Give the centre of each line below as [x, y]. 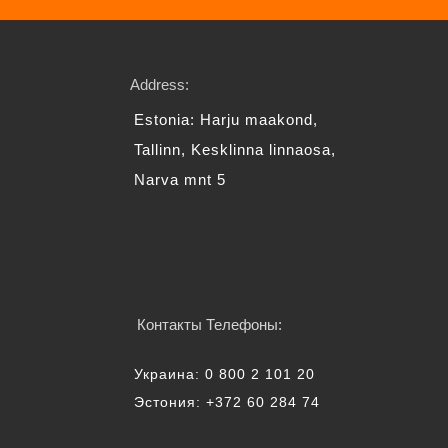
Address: [159, 84]
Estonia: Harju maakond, [226, 119]
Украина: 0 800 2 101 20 [224, 374]
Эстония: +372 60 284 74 [227, 402]
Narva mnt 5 [180, 179]
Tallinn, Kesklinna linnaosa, [235, 149]
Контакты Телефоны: [209, 324]
